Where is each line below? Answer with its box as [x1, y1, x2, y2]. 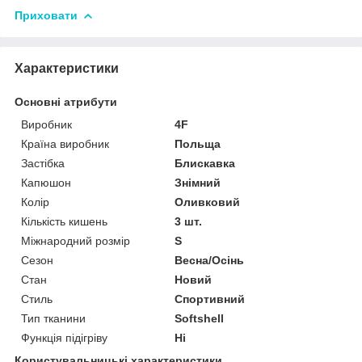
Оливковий [175, 195, 241, 208]
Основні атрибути [15, 95, 117, 108]
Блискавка [175, 156, 236, 170]
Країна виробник [21, 137, 109, 150]
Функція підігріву [21, 330, 107, 344]
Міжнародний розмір [21, 234, 130, 247]
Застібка [21, 156, 65, 170]
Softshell [175, 311, 225, 325]
